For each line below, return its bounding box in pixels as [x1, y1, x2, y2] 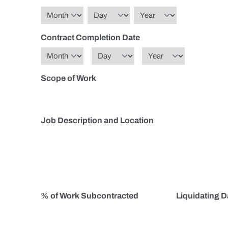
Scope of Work [41, 74, 96, 82]
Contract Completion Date [41, 33, 140, 42]
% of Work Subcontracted [41, 191, 138, 200]
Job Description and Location [41, 116, 154, 125]
